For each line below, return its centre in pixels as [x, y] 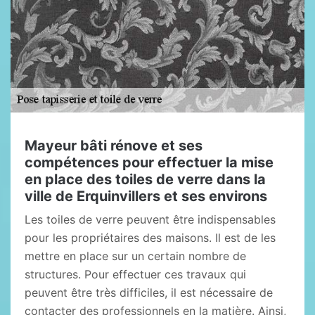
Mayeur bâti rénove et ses [114, 146]
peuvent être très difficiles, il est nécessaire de [149, 292]
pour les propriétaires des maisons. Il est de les [150, 238]
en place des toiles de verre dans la [145, 179]
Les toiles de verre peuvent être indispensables [150, 219]
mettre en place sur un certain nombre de [135, 256]
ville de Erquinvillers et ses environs [146, 196]
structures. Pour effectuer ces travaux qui [135, 274]
